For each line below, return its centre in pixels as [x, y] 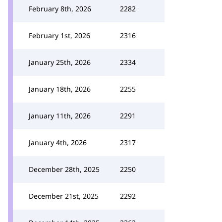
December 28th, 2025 [64, 169]
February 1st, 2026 [59, 35]
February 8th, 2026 [60, 9]
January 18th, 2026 [60, 89]
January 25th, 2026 [60, 62]
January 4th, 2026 [58, 142]
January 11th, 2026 [60, 116]
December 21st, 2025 [64, 196]
